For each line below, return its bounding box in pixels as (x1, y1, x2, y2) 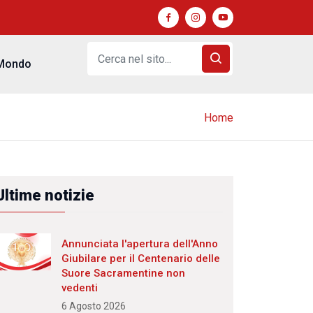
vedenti (61, 282, 98, 294)
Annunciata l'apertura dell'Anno (61, 238, 218, 250)
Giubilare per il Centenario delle (61, 252, 220, 265)
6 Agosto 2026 (61, 300, 126, 312)
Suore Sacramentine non (61, 267, 185, 279)
